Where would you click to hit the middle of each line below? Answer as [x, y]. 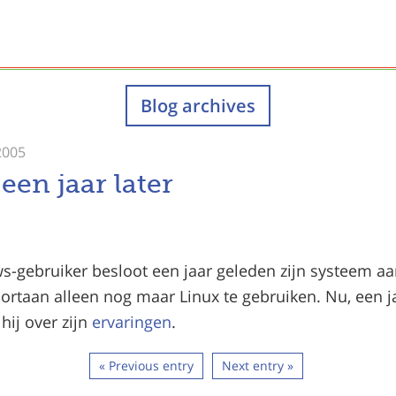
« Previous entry [146, 365]
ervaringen [132, 321]
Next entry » [257, 365]
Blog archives [198, 105]
